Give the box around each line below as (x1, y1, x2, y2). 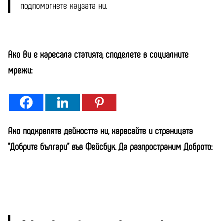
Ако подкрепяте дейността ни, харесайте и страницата (8, 124, 193, 137)
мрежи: (8, 64, 33, 76)
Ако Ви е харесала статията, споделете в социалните (8, 48, 188, 60)
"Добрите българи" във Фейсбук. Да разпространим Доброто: (8, 140, 213, 152)
